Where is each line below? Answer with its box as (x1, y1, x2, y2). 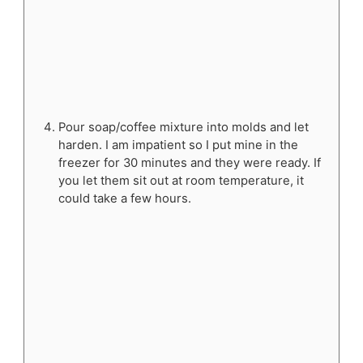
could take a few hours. (58, 191, 191, 207)
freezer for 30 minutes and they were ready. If (58, 156, 321, 171)
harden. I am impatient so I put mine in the (58, 138, 298, 153)
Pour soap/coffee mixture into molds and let (58, 120, 309, 135)
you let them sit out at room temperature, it (58, 173, 304, 189)
